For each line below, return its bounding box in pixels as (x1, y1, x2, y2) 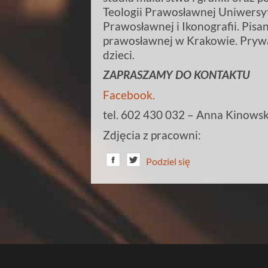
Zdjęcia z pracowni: (103, 127, 201, 142)
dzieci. (103, 47, 135, 62)
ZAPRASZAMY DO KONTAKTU (103, 68, 250, 82)
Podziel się (146, 156, 190, 167)
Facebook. (103, 87, 155, 102)
